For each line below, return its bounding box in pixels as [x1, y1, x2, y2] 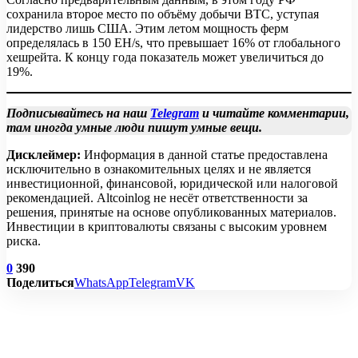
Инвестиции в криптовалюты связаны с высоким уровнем [6, 220, 327, 234]
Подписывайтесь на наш [6, 106, 150, 121]
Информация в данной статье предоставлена [81, 148, 328, 162]
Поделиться [6, 276, 74, 290]
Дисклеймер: [6, 148, 81, 162]
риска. [6, 234, 41, 249]
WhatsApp [74, 276, 129, 290]
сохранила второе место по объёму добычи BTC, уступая [6, 7, 319, 22]
